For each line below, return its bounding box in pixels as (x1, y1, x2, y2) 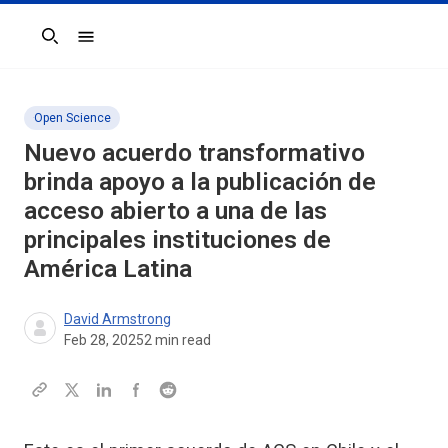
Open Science (34, 110, 111, 125)
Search (23, 36, 71, 55)
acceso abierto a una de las (24, 195, 327, 225)
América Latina (24, 253, 192, 283)
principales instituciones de (24, 224, 331, 254)
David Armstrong (64, 310, 171, 327)
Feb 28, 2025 (64, 331, 144, 348)
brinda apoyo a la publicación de (24, 166, 376, 196)
